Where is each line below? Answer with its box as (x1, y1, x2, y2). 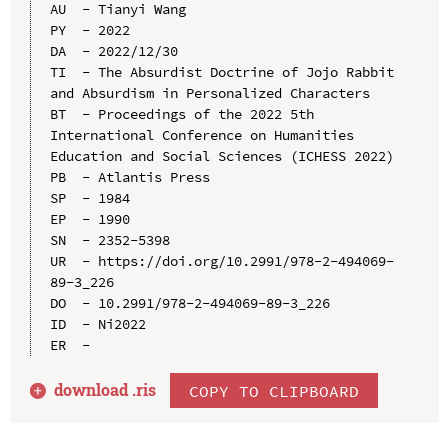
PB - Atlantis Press (49, 168, 210, 187)
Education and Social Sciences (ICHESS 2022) (49, 147, 394, 166)
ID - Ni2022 (49, 315, 146, 334)
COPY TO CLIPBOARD (189, 380, 360, 401)
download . (54, 379, 137, 401)
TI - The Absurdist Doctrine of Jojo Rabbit (49, 63, 394, 82)
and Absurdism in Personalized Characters (49, 84, 370, 103)
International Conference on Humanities (49, 126, 354, 145)
